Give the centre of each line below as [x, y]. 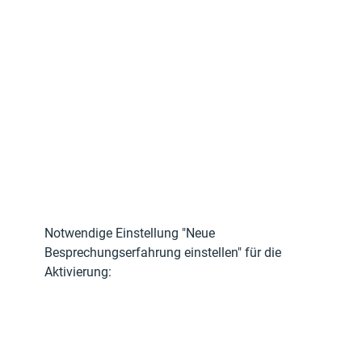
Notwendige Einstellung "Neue [132, 233]
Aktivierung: [78, 271]
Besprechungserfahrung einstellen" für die [165, 252]
